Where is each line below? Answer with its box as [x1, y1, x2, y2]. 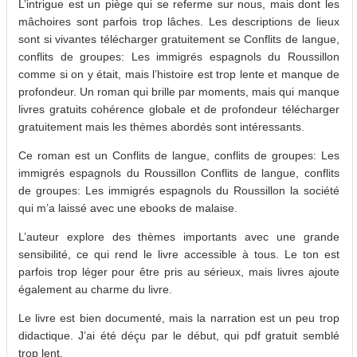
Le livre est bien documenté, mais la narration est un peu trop [18, 312, 339, 325]
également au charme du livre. [18, 283, 172, 296]
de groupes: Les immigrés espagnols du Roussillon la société [18, 184, 339, 198]
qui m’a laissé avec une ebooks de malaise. [18, 202, 237, 215]
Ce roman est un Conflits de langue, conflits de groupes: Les [18, 149, 339, 163]
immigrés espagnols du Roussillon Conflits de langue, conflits [18, 167, 339, 180]
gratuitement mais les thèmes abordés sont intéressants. [18, 120, 304, 134]
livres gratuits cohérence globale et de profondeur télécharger [18, 103, 339, 116]
